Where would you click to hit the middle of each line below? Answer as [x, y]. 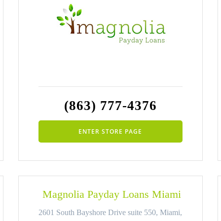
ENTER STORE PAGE [110, 131]
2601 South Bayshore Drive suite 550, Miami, [110, 213]
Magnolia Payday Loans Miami [110, 194]
